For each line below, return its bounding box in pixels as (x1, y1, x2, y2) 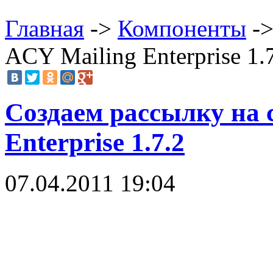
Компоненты (118, 15, 246, 41)
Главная (5, 15, 84, 41)
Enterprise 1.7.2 (5, 127, 185, 157)
